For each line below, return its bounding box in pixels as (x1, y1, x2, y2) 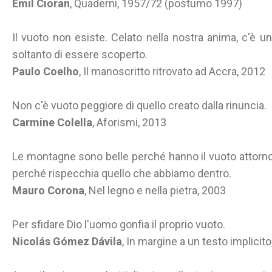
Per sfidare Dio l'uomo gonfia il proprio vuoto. (12, 218, 225, 231)
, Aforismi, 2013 (92, 116, 166, 129)
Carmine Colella (12, 116, 92, 129)
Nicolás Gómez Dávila (12, 235, 122, 248)
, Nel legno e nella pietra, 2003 (84, 184, 226, 197)
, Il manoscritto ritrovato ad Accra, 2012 (79, 65, 265, 78)
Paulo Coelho (12, 65, 79, 78)
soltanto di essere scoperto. (12, 48, 148, 61)
